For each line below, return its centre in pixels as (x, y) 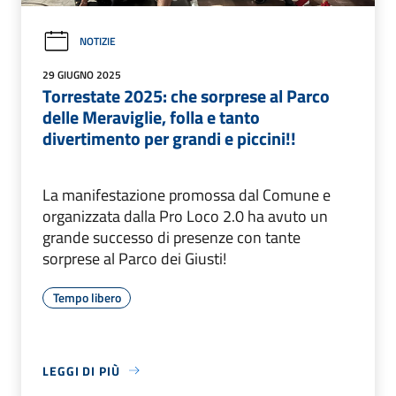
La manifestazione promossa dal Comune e (187, 194)
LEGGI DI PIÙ (81, 370)
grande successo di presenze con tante (171, 237)
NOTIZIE (98, 42)
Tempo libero (87, 297)
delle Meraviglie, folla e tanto (151, 117)
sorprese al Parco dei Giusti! (134, 258)
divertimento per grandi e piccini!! (169, 138)
